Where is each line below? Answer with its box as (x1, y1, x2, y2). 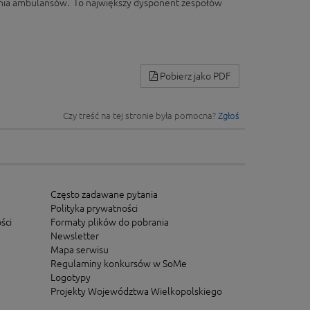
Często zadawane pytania (50, 189, 158, 201)
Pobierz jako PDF (158, 71, 230, 82)
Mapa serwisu (50, 244, 109, 256)
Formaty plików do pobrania (50, 217, 169, 228)
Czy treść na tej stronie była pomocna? (63, 111, 218, 121)
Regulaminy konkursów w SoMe (50, 258, 187, 270)
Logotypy (50, 272, 91, 284)
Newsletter (50, 230, 99, 242)
